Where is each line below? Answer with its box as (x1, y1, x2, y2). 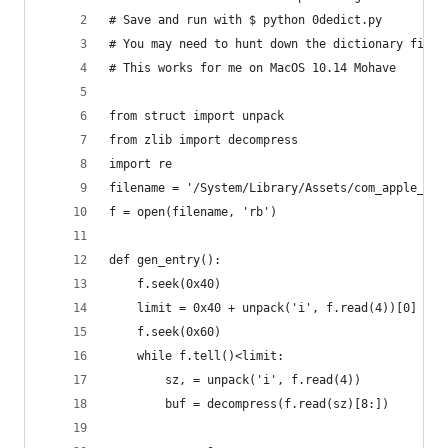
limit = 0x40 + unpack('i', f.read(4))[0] (109, 301, 417, 315)
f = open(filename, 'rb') (109, 205, 277, 219)
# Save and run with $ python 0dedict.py (109, 13, 382, 27)
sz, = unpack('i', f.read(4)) (109, 373, 361, 387)
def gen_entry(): (109, 253, 221, 267)
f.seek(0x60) (109, 325, 221, 339)
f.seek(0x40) (109, 277, 221, 291)
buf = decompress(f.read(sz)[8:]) (109, 397, 389, 411)
